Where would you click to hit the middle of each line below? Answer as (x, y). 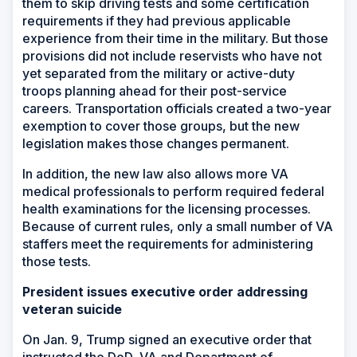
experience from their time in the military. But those (175, 39)
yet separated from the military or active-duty (159, 74)
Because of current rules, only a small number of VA (178, 227)
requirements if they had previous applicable (157, 21)
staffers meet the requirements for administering (168, 244)
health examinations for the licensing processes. (167, 209)
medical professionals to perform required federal (173, 192)
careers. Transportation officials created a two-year (177, 109)
